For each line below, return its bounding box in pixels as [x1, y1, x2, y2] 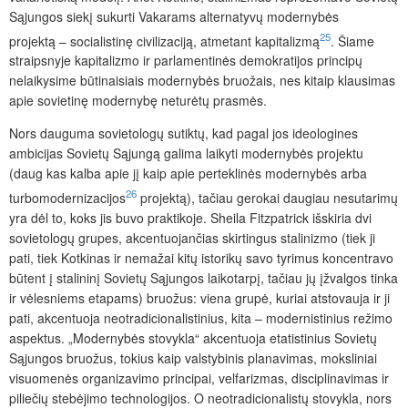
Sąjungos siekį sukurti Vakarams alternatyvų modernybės [9, 6, 339, 25]
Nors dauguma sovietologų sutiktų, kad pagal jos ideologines [9, 124, 358, 143]
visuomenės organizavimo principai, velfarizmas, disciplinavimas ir [9, 369, 389, 388]
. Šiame [331, 31, 374, 50]
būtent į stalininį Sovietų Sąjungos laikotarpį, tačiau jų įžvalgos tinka [9, 269, 398, 288]
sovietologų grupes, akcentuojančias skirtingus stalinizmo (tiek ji [9, 229, 375, 248]
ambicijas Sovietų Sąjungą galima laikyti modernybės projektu [9, 144, 363, 163]
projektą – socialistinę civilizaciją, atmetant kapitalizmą [9, 31, 320, 50]
